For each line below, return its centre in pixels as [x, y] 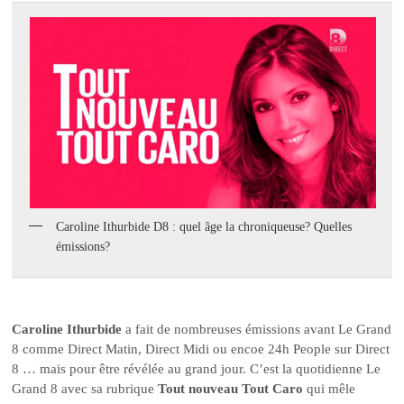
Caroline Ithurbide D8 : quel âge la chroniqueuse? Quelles [204, 227]
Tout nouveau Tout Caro [231, 388]
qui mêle [330, 388]
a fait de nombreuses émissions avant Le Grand [257, 329]
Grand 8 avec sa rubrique [85, 388]
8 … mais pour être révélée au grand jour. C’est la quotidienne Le [197, 368]
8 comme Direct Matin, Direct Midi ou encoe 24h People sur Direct [201, 349]
